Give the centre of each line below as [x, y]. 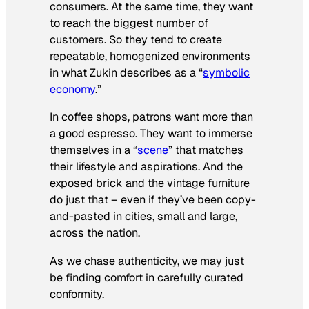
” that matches [206, 150]
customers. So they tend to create [136, 40]
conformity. [77, 294]
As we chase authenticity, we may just [147, 261]
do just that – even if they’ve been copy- [153, 200]
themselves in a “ [93, 150]
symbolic [226, 73]
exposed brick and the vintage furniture [150, 183]
